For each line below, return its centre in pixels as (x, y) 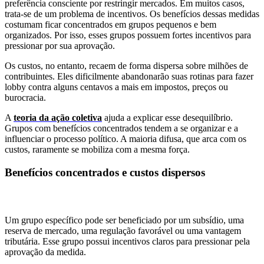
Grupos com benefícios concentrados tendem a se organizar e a (121, 128)
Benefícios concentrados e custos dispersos (105, 173)
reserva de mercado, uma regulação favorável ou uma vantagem (123, 230)
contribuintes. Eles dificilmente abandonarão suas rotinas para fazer (129, 77)
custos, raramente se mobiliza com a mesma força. (97, 150)
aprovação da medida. (45, 252)
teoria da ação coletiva (58, 118)
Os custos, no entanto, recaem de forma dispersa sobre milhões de (126, 66)
